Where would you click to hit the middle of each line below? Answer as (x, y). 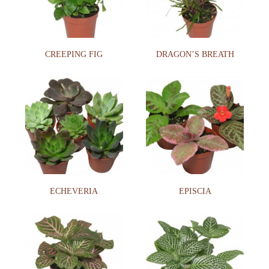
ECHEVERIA (74, 191)
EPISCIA (195, 191)
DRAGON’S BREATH (195, 55)
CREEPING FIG (74, 55)
